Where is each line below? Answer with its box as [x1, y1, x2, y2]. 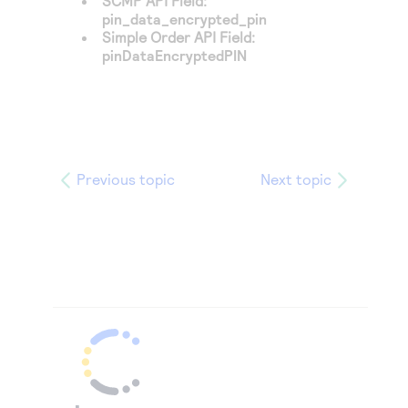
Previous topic [76, 170, 175, 188]
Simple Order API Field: [102, 28, 256, 46]
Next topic [260, 170, 331, 188]
